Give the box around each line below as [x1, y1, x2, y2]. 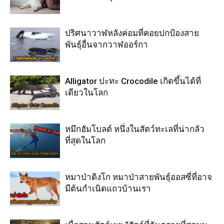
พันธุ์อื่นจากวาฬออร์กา [65, 39, 148, 50]
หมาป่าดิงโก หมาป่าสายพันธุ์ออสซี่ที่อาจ [65, 172, 212, 182]
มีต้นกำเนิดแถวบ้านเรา [65, 183, 151, 194]
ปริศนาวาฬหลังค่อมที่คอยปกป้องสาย [65, 28, 199, 38]
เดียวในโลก [65, 87, 108, 98]
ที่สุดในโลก [65, 135, 105, 146]
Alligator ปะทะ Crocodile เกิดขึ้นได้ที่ [65, 76, 201, 86]
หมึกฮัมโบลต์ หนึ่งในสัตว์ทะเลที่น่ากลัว [65, 124, 204, 134]
